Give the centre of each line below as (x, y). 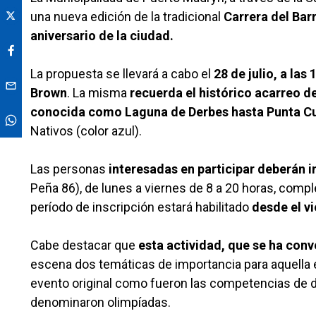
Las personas (68, 169)
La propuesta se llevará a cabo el (122, 74)
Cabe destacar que (84, 245)
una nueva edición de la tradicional (127, 17)
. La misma (98, 93)
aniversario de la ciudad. (102, 36)
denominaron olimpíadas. (101, 303)
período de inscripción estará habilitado (141, 207)
